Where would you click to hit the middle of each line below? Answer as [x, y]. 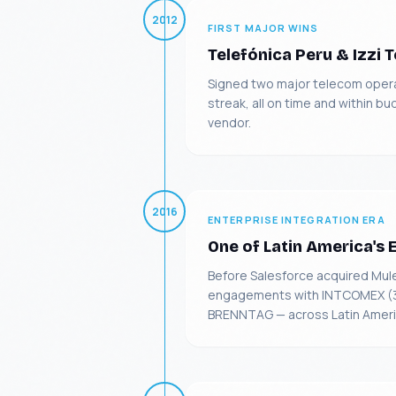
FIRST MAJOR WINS [263, 28]
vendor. [229, 122]
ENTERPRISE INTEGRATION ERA [297, 220]
